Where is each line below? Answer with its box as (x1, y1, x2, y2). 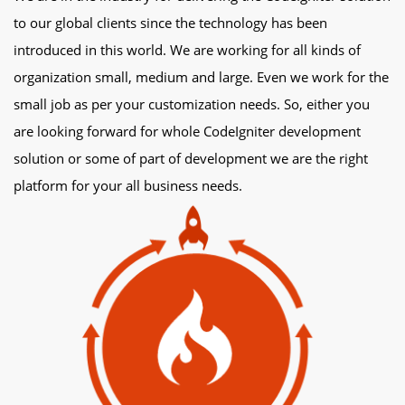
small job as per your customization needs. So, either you (14, 95, 370, 113)
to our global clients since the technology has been (14, 14, 327, 32)
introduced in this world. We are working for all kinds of (14, 41, 361, 59)
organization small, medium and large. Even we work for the (14, 68, 389, 86)
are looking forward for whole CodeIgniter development (14, 122, 361, 140)
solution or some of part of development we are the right (14, 149, 368, 167)
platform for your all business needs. (14, 176, 242, 194)
